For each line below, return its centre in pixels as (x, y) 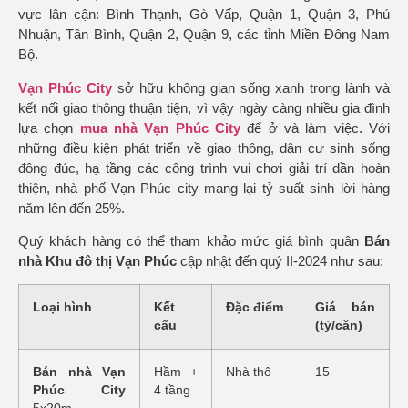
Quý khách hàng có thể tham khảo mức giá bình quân (191, 241)
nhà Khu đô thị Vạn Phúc (99, 261)
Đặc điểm (255, 308)
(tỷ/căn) (339, 326)
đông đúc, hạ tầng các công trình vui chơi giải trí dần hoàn (204, 168)
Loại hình (62, 308)
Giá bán (345, 308)
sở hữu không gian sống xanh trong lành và (251, 87)
